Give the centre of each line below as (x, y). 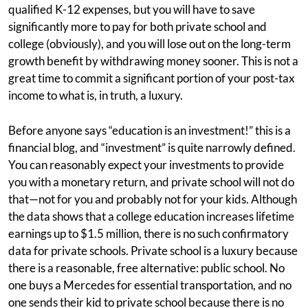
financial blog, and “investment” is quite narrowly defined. (152, 147)
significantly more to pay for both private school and (137, 26)
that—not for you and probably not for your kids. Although (153, 199)
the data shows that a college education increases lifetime (151, 216)
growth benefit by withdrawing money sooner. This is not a (153, 61)
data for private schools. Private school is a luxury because (153, 251)
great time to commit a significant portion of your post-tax (152, 78)
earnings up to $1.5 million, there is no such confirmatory (148, 233)
